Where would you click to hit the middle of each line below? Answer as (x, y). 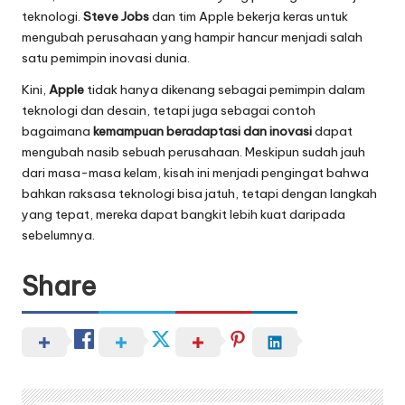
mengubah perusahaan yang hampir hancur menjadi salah (192, 37)
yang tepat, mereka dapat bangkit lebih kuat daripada (184, 214)
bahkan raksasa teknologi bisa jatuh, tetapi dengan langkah (199, 193)
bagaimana (57, 131)
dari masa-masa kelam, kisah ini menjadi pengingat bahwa (195, 172)
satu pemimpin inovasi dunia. (106, 57)
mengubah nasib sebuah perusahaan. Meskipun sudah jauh (193, 151)
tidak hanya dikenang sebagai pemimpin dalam (225, 89)
